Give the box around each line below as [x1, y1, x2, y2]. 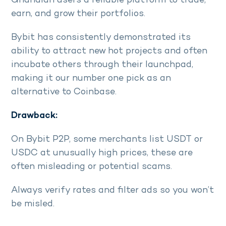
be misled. [11, 199, 54, 209]
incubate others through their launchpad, [11, 60, 193, 70]
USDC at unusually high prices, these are [11, 148, 193, 158]
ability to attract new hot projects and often [11, 46, 207, 56]
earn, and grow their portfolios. [11, 9, 148, 19]
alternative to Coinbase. [11, 87, 119, 97]
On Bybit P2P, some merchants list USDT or [11, 134, 203, 144]
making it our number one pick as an [11, 73, 171, 83]
